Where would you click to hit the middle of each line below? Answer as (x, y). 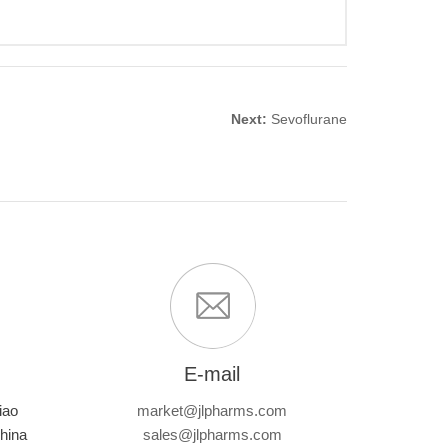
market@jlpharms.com (212, 410)
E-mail (212, 374)
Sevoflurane (309, 119)
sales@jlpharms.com (212, 434)
